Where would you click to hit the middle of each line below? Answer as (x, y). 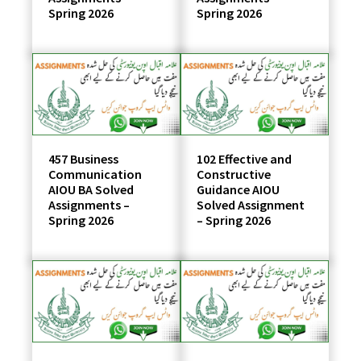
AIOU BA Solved (91, 189)
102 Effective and (244, 158)
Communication (95, 174)
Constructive (234, 174)
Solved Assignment (251, 204)
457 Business (84, 158)
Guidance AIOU (238, 189)
